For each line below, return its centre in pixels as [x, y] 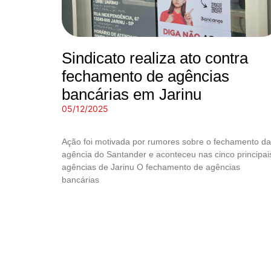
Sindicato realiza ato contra [155, 58]
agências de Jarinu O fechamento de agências [151, 167]
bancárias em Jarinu [132, 94]
